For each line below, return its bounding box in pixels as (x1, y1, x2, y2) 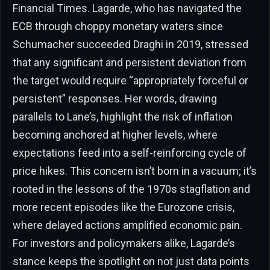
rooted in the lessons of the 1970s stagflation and (13, 182, 250, 195)
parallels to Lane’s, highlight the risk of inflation (13, 110, 233, 123)
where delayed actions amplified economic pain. (13, 218, 242, 231)
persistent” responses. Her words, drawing (13, 92, 217, 105)
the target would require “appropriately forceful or (13, 74, 248, 87)
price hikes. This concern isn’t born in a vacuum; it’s (13, 164, 257, 177)
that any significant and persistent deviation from (13, 55, 246, 69)
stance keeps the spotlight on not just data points (13, 254, 250, 268)
